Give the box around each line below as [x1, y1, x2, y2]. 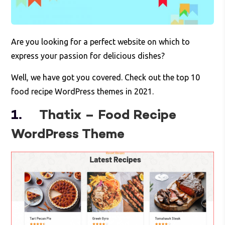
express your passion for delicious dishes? [11, 51, 165, 60]
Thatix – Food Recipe [39, 106, 177, 125]
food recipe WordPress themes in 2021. [11, 87, 154, 96]
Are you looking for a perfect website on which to [11, 37, 190, 46]
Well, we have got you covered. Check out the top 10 [11, 73, 200, 82]
